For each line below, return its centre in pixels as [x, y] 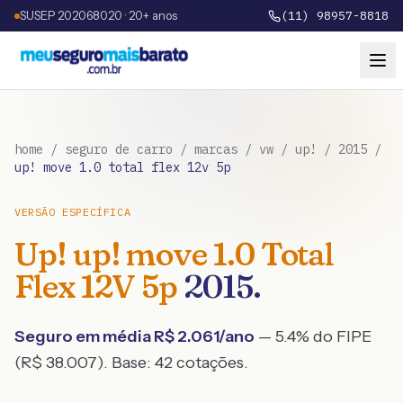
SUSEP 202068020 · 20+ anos [99, 15]
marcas [216, 149]
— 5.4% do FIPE [313, 336]
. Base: [129, 363]
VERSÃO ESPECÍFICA [73, 212]
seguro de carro [119, 149]
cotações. [210, 363]
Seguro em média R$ [96, 336]
